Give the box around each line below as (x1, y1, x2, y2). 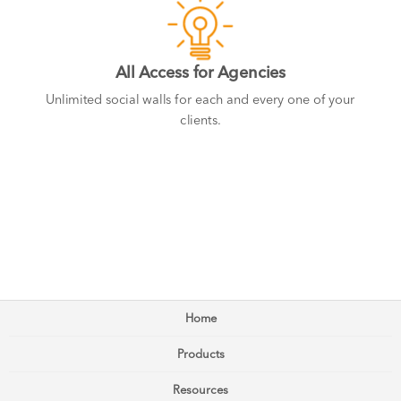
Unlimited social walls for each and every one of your (46, 92, 355, 108)
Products (176, 347, 225, 361)
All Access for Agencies (115, 63, 286, 82)
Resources (173, 383, 228, 397)
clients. (180, 113, 221, 129)
